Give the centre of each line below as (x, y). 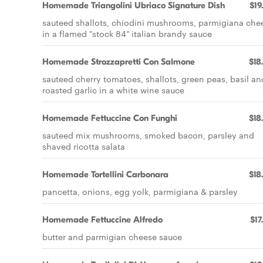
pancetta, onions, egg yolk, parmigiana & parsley (140, 191)
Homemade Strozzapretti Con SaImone (119, 62)
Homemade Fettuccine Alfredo (102, 220)
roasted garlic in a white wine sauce (113, 90)
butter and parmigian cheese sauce (112, 237)
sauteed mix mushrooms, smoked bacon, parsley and (148, 135)
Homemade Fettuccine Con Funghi (110, 118)
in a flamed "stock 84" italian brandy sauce (127, 33)
